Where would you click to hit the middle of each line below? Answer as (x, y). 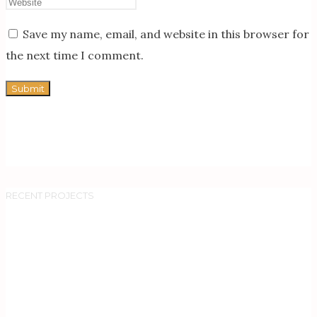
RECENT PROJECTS (50, 196)
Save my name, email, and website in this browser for (166, 34)
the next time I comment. (75, 55)
